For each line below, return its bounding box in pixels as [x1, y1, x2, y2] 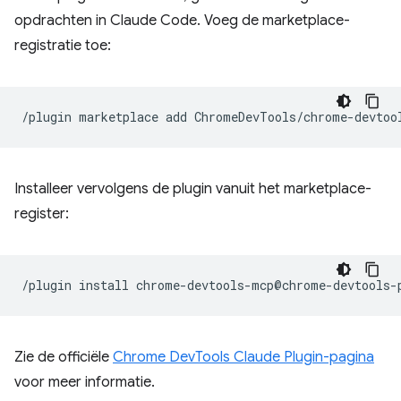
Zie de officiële [14, 348, 113, 366]
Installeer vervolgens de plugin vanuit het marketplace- [14, 180, 371, 198]
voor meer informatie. [14, 373, 155, 391]
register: [14, 205, 69, 223]
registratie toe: [14, 37, 111, 55]
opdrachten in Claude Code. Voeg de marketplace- [14, 12, 350, 30]
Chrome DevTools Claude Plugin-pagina [113, 348, 374, 366]
